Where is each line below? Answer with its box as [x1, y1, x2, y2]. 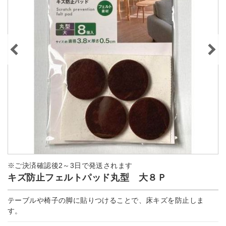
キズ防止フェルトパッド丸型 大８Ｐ [8, 173, 167, 183]
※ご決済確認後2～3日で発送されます [8, 161, 133, 169]
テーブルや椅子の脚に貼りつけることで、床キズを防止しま [8, 196, 204, 204]
